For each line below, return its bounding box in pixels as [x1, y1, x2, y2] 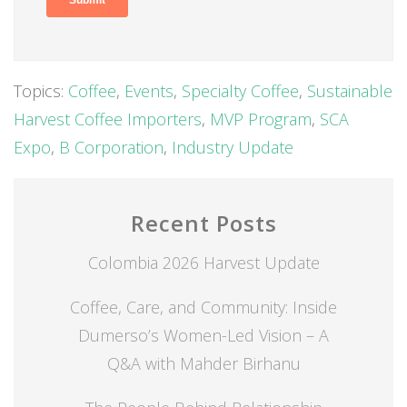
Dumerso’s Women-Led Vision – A [78, 324, 329, 347]
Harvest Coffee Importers [14, 108, 202, 131]
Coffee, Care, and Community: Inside [70, 296, 337, 319]
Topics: [14, 80, 68, 103]
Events [124, 80, 174, 103]
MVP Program [210, 108, 312, 131]
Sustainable [307, 80, 392, 103]
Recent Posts [130, 208, 277, 239]
